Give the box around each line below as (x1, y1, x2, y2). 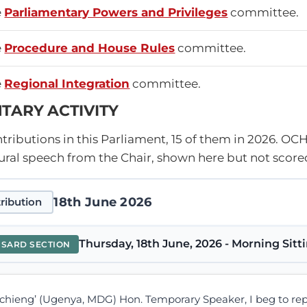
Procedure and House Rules (4, 40, 175, 55)
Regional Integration (4, 76, 130, 90)
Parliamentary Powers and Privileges (4, 5, 228, 19)
